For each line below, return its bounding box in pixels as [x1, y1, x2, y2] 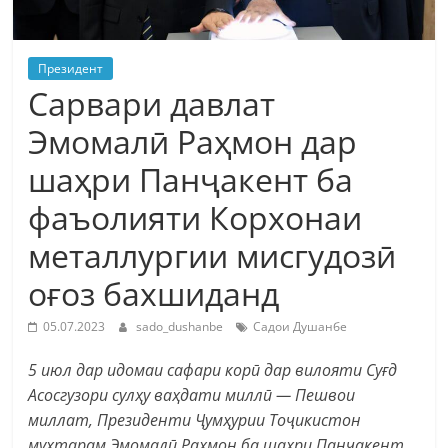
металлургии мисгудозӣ [28, 233, 397, 277]
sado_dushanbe [136, 317, 227, 335]
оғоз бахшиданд [28, 271, 280, 315]
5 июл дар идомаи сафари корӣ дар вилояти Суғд [28, 358, 398, 381]
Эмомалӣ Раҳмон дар [28, 119, 358, 163]
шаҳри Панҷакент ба [28, 157, 354, 201]
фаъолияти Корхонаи [28, 195, 363, 239]
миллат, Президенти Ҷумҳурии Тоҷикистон [28, 408, 362, 431]
